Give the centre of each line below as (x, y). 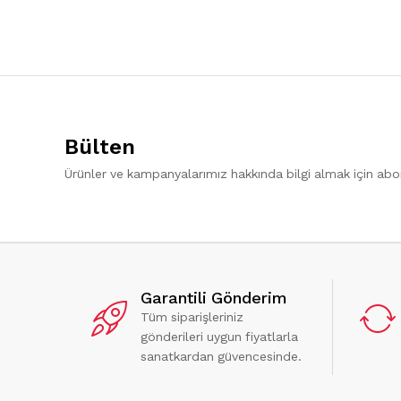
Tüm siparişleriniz (192, 316)
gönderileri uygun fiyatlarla (219, 336)
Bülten (100, 146)
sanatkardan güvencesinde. (221, 356)
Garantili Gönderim (214, 297)
